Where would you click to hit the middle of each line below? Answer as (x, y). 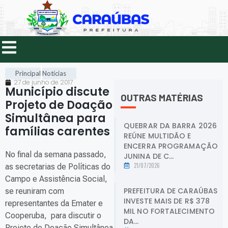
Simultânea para (55, 119)
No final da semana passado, (56, 155)
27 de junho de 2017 (43, 82)
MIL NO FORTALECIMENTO (169, 211)
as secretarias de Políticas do (58, 167)
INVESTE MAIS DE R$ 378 (167, 201)
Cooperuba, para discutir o (53, 216)
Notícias (54, 74)
